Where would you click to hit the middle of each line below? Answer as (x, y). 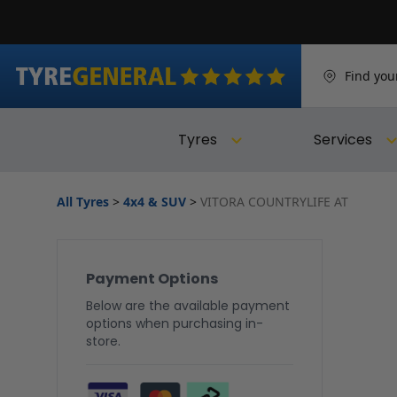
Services (343, 140)
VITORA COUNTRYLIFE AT (274, 202)
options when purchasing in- (175, 324)
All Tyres (83, 202)
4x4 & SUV (155, 202)
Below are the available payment (188, 306)
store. (103, 342)
